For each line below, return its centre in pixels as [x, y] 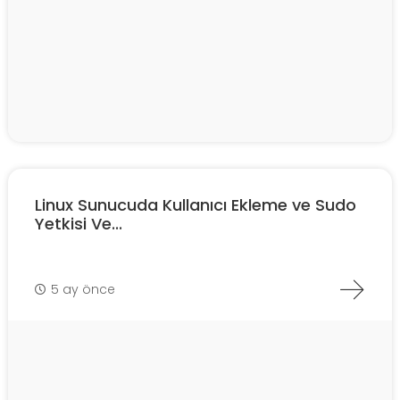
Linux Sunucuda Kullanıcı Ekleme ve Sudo [196, 205]
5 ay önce [83, 289]
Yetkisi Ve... [79, 224]
